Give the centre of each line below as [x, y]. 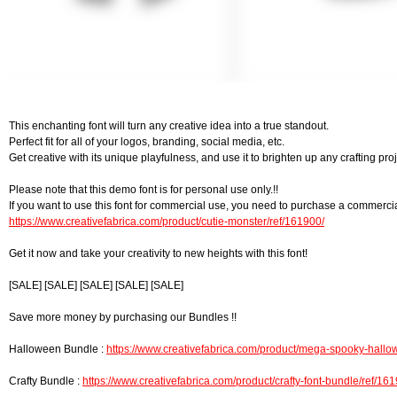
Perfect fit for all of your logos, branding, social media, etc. [147, 142]
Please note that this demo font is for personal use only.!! [144, 190]
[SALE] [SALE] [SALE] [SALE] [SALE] [96, 285]
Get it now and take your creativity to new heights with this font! [158, 253]
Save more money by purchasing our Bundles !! [123, 317]
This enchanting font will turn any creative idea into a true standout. [169, 126]
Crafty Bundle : [46, 381]
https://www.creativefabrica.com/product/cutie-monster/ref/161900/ [167, 222]
